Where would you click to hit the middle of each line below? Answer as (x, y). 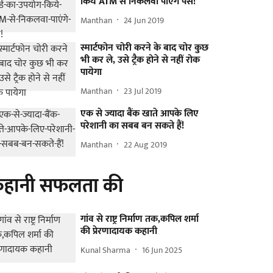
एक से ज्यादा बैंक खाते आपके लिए (140, 114)
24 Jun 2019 (144, 20)
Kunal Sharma (106, 250)
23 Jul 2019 (143, 91)
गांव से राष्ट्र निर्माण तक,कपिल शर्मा (140, 219)
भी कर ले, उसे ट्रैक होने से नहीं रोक (140, 60)
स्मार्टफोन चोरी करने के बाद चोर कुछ (145, 48)
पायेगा (91, 73)
